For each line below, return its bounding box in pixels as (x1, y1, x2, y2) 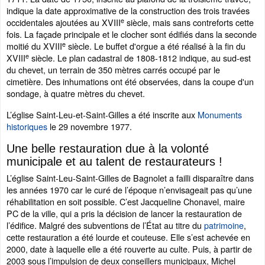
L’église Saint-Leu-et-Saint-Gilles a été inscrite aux (7, 108, 198, 121)
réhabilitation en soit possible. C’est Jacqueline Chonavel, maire (7, 195, 245, 208)
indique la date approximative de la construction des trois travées (7, 4, 250, 17)
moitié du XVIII (7, 40, 62, 52)
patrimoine (204, 219, 244, 231)
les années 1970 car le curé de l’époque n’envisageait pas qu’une (7, 183, 252, 196)
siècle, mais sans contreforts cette (124, 16, 254, 28)
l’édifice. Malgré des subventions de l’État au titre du (7, 219, 204, 231)
